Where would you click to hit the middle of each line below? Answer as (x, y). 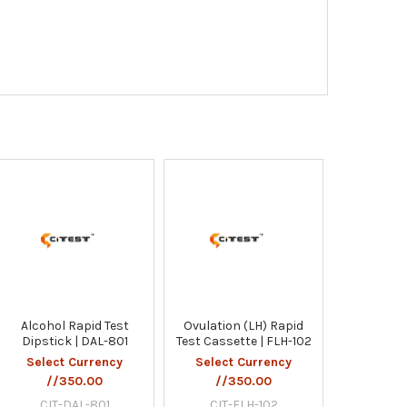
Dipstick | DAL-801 (74, 341)
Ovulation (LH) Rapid (244, 325)
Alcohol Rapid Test (74, 325)
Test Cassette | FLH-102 (243, 341)
